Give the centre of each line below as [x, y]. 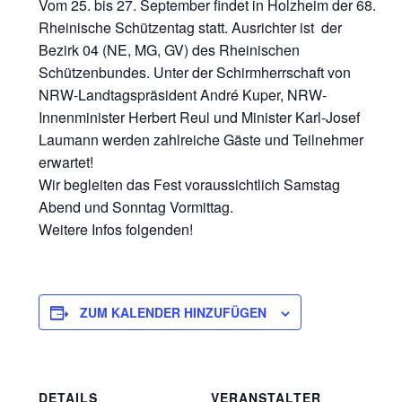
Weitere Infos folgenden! [115, 229]
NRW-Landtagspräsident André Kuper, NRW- [182, 94]
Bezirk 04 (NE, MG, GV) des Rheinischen [169, 49]
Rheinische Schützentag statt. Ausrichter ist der [190, 27]
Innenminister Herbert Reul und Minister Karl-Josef [199, 117]
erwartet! [66, 162]
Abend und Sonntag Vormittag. [135, 206]
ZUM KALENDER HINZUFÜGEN [173, 312]
